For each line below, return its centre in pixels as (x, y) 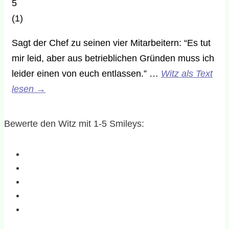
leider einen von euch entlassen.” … (86, 73)
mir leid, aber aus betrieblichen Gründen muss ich (113, 58)
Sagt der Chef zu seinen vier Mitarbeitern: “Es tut (111, 43)
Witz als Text (187, 73)
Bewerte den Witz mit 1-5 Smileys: (74, 124)
